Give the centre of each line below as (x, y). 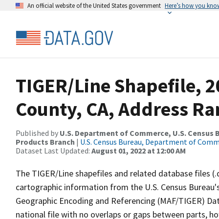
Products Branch (45, 142)
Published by (38, 133)
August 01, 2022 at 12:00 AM (139, 151)
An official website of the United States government (94, 5)
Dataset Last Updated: (54, 151)
